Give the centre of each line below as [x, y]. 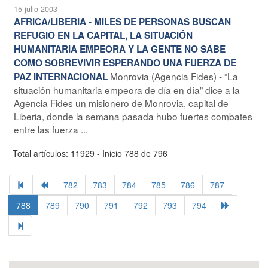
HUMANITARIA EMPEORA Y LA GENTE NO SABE [120, 49]
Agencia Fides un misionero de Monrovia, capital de [121, 103]
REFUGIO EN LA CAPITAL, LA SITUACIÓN [103, 35]
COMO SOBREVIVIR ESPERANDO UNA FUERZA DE [125, 63]
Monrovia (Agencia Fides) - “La [174, 76]
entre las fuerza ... [51, 129]
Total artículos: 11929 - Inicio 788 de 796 [90, 153]
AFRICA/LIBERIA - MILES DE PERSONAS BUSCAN [122, 21]
